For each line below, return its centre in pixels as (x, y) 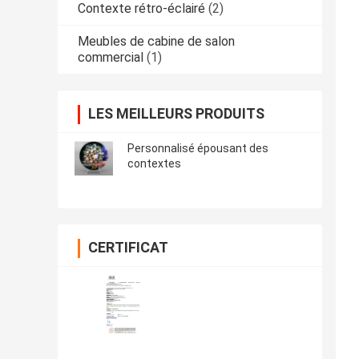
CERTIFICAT (128, 248)
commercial (111, 58)
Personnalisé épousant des (198, 149)
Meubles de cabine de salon (156, 42)
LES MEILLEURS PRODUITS (176, 114)
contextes (154, 164)
